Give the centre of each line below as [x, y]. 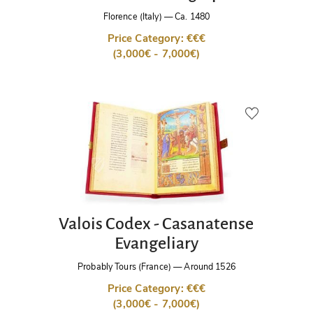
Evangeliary [156, 243]
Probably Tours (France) [124, 267]
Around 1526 [210, 267]
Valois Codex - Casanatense [156, 223]
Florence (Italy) [132, 17]
